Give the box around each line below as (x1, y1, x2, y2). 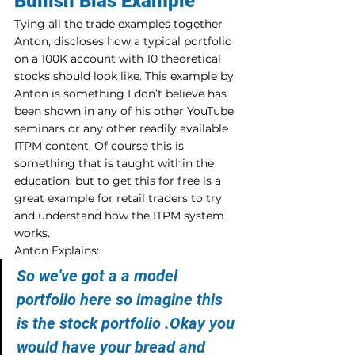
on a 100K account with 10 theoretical (14, 51, 224, 66)
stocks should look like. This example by (14, 68, 237, 83)
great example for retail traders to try (14, 190, 225, 205)
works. (14, 225, 50, 240)
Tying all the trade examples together (14, 16, 226, 31)
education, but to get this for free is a (14, 173, 224, 188)
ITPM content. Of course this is (14, 138, 187, 153)
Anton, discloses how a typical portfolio (14, 33, 235, 48)
